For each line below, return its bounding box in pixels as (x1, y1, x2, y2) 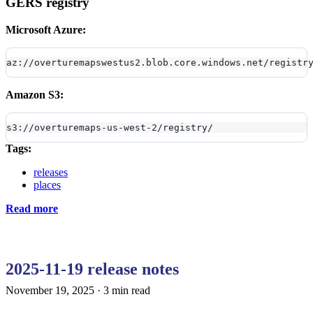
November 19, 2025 (6, 284, 94, 296)
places (34, 179, 61, 191)
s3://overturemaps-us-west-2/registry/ (6, 122, 213, 133)
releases (34, 166, 68, 178)
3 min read (103, 284, 150, 296)
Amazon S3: (6, 89, 64, 101)
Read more (6, 203, 58, 214)
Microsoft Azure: (6, 24, 86, 36)
